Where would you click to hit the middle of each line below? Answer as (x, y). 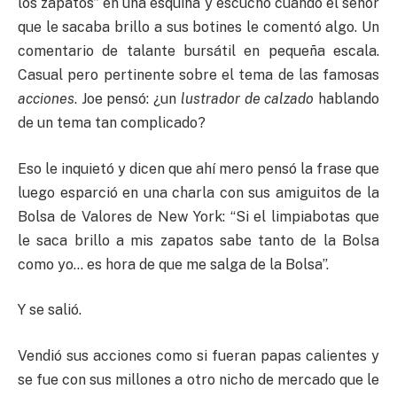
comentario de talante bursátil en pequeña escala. (198, 51)
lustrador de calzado (247, 99)
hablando (347, 99)
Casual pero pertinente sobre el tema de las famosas (198, 75)
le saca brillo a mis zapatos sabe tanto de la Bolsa (198, 240)
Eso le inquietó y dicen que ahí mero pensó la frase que (198, 168)
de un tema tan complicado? (112, 123)
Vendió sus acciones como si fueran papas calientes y (198, 355)
